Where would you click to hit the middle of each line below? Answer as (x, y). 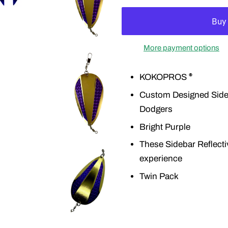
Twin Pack (159, 177)
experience (162, 159)
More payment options (181, 48)
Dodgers (156, 109)
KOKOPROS (164, 77)
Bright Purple (165, 127)
